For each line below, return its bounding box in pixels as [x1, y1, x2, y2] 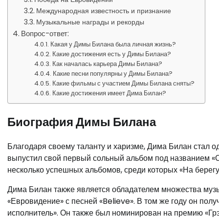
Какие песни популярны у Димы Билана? [53, 69, 173, 78]
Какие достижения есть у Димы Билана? [52, 49, 172, 59]
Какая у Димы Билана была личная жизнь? [50, 40, 176, 49]
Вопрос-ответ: [21, 28, 69, 39]
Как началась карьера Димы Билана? [52, 59, 163, 68]
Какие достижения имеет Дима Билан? [52, 88, 167, 98]
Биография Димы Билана [7, 113, 156, 130]
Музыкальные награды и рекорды [36, 17, 144, 27]
